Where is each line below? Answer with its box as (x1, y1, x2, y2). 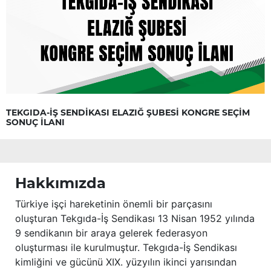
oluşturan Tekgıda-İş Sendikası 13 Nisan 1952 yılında (15, 212, 255, 225)
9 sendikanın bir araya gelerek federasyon (15, 227, 207, 240)
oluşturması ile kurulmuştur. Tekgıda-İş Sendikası (15, 241, 237, 254)
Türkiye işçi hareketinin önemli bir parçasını (15, 198, 212, 211)
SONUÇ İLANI (6, 117, 65, 128)
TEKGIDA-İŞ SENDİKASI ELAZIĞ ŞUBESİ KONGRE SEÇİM (6, 107, 250, 119)
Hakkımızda (15, 174, 106, 192)
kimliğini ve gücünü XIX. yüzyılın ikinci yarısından (15, 256, 237, 269)
